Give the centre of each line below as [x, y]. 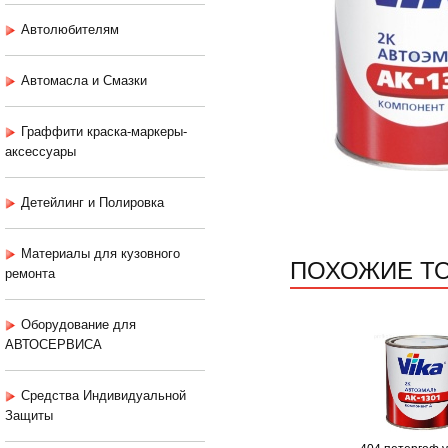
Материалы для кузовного [100, 254]
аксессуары [40, 152]
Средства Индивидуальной [103, 396]
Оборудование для [78, 325]
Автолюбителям [70, 30]
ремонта [30, 274]
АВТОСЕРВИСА [53, 345]
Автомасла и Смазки [84, 81]
